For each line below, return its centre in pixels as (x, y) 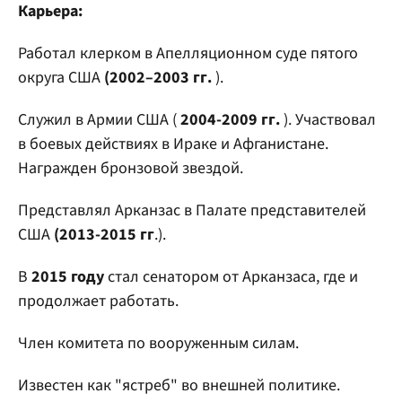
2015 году (68, 277)
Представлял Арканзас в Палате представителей (192, 210)
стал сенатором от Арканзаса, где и (231, 277)
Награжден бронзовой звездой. (131, 168)
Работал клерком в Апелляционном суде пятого (188, 53)
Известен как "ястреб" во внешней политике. (179, 385)
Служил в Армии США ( (99, 120)
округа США (61, 78)
